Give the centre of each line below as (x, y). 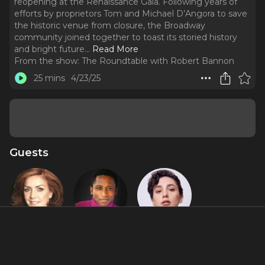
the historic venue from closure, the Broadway (110, 25)
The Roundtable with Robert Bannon (158, 61)
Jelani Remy (101, 233)
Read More (115, 49)
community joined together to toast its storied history (126, 37)
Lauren (164, 233)
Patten (164, 245)
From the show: (47, 61)
